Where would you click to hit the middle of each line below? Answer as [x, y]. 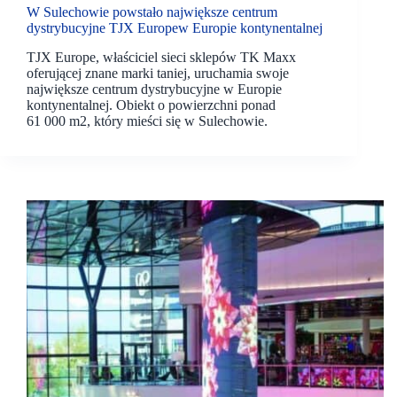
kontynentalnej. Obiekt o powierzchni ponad [151, 105]
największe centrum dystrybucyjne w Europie [154, 89]
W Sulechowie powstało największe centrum [152, 12]
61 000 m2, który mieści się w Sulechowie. [147, 121]
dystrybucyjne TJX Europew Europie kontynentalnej [175, 28]
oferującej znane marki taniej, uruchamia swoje [158, 73]
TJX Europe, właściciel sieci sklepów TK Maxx [161, 57]
